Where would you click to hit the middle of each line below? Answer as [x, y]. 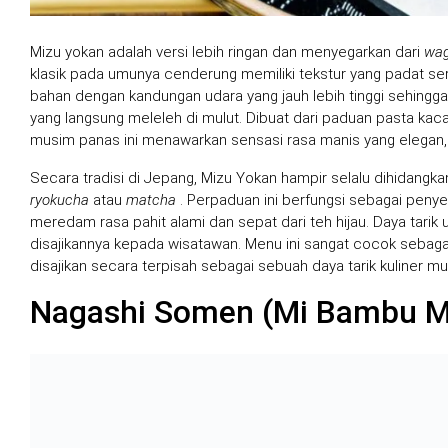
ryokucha [59, 199]
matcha [151, 199]
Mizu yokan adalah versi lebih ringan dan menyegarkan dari [227, 51]
